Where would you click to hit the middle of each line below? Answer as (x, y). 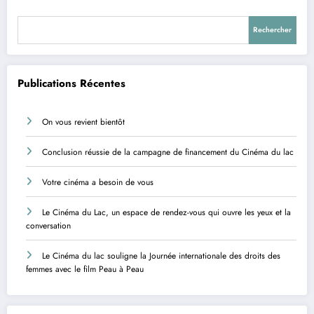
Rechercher (273, 30)
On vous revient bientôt (83, 122)
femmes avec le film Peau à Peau (85, 269)
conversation (48, 226)
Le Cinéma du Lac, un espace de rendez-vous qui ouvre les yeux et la (166, 213)
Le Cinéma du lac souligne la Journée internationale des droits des (161, 256)
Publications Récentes (71, 83)
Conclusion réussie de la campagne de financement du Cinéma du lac (168, 152)
